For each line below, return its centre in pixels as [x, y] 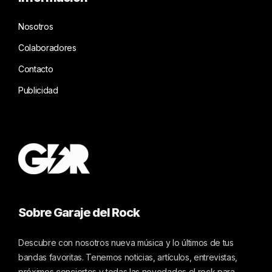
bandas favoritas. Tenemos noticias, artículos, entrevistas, [128, 257]
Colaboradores [47, 47]
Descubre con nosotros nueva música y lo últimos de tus [126, 242]
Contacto [36, 69]
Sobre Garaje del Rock [79, 212]
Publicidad [38, 90]
